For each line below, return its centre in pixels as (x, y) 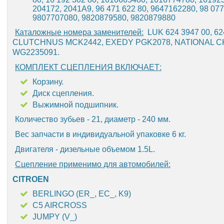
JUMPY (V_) (55, 217)
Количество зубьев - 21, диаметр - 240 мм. (93, 119)
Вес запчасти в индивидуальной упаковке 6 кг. (100, 134)
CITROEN (31, 179)
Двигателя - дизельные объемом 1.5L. (85, 149)
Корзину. (48, 82)
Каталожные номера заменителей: (79, 32)
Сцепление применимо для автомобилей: (93, 164)
